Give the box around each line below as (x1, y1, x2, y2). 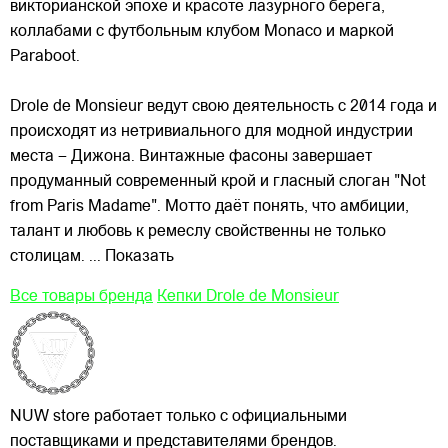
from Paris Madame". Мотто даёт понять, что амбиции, (10, 198, 409, 215)
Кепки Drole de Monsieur (157, 288, 339, 305)
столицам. (10, 248, 85, 265)
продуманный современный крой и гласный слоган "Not (10, 173, 426, 190)
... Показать (89, 248, 174, 265)
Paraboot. (10, 48, 80, 65)
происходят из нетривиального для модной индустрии (10, 123, 413, 140)
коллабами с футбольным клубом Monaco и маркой (10, 23, 394, 40)
